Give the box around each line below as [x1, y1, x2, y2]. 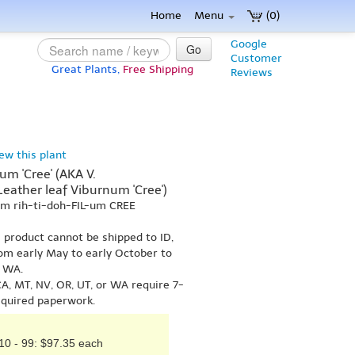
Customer [231, 52, 282, 65]
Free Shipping [123, 63, 193, 76]
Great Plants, [52, 63, 120, 76]
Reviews [231, 66, 273, 79]
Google [231, 37, 267, 51]
